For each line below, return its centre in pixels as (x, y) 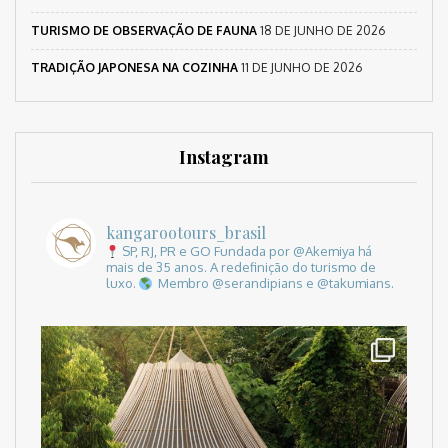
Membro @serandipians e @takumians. (274, 283)
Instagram (224, 157)
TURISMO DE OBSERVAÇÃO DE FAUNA (144, 31)
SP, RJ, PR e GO (166, 251)
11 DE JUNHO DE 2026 (301, 68)
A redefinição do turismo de (293, 267)
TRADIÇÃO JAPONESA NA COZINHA (134, 68)
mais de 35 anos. (158, 267)
